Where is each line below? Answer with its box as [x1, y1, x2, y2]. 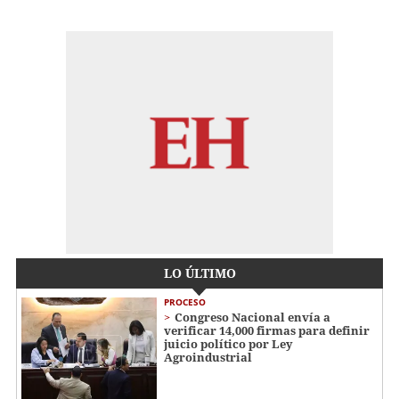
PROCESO [164, 296, 206, 309]
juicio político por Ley [164, 336, 293, 353]
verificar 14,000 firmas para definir [164, 322, 370, 339]
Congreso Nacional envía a [175, 309, 330, 326]
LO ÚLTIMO [163, 265, 236, 282]
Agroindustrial [164, 349, 252, 366]
